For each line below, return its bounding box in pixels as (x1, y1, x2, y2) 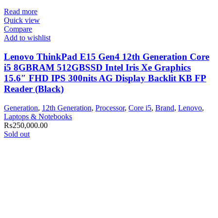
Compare (4, 25, 32, 34)
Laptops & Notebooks (4, 112, 72, 121)
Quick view (4, 16, 40, 25)
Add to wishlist (4, 34, 51, 42)
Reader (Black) (4, 84, 64, 94)
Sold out (4, 129, 30, 138)
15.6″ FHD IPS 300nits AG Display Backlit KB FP (4, 73, 206, 84)
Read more (4, 7, 37, 16)
